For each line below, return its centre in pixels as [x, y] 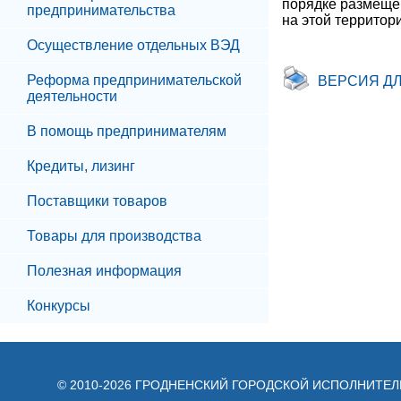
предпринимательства [101, 10]
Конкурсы [59, 306]
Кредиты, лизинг [81, 166]
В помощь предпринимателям [127, 131]
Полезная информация [104, 271]
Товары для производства [114, 236]
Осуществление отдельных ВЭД [133, 45]
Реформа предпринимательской [134, 80]
